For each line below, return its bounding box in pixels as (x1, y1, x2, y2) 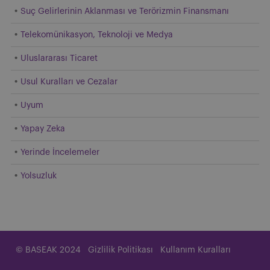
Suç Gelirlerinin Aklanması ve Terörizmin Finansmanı (20, 7, 229, 16)
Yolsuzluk (20, 171, 57, 180)
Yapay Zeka (20, 124, 65, 133)
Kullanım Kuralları (160, 245, 231, 254)
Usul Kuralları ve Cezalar (20, 77, 118, 86)
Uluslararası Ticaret (20, 54, 98, 63)
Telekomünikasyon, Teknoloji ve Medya (20, 30, 173, 39)
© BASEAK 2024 (16, 245, 81, 254)
